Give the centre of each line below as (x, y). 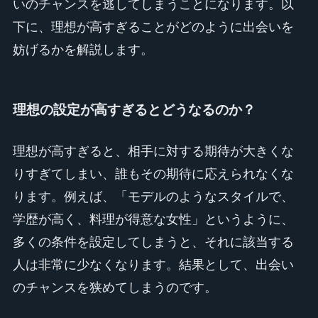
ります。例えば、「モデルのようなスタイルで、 (153, 196)
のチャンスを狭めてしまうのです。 (115, 287)
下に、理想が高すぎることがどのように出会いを (153, 27)
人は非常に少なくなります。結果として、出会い (153, 264)
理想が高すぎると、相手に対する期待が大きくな (153, 151)
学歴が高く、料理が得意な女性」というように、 (153, 219)
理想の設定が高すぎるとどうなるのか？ (134, 110)
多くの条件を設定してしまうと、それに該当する (153, 242)
